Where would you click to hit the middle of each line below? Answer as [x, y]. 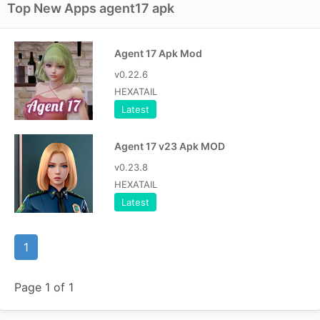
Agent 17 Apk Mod [158, 53]
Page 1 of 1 [44, 287]
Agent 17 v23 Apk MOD [170, 146]
